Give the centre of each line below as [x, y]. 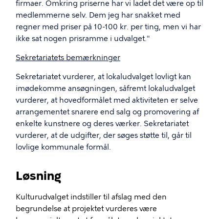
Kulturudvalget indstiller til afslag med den [91, 197]
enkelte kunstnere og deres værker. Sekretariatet [102, 124]
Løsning [38, 176]
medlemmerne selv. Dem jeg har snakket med [98, 15]
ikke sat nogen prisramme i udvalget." [83, 39]
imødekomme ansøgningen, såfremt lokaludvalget [105, 88]
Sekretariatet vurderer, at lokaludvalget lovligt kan [103, 77]
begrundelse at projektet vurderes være [86, 209]
